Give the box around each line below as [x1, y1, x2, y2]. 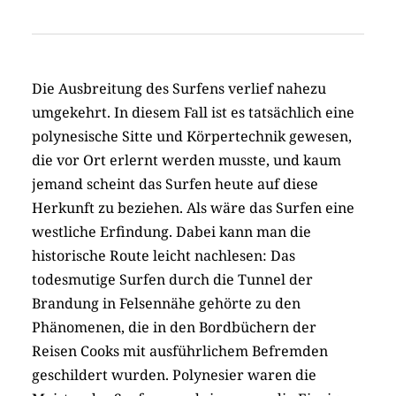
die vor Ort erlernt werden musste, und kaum [32, 150, 341, 171]
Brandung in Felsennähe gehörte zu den [32, 293, 301, 314]
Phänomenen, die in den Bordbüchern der [32, 317, 316, 338]
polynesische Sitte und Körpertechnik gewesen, [32, 126, 352, 147]
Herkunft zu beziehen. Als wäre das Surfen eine [32, 198, 354, 218]
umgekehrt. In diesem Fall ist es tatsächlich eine [32, 103, 354, 123]
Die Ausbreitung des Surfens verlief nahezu [32, 79, 326, 99]
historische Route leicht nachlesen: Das [32, 246, 295, 266]
